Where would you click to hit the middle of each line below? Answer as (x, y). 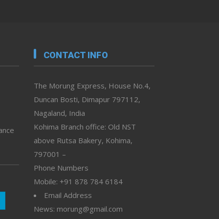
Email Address (68, 195)
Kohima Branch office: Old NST (85, 127)
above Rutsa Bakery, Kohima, (83, 141)
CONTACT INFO (76, 55)
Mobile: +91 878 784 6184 (78, 182)
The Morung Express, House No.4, (92, 86)
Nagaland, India (59, 113)
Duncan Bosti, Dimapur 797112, (87, 99)
